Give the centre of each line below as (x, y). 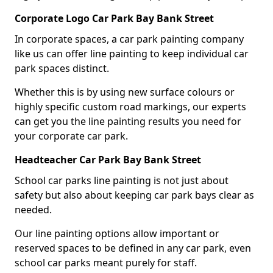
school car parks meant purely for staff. (106, 262)
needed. (34, 209)
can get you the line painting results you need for (128, 121)
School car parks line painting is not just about (122, 180)
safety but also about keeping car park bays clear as (134, 195)
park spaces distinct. (62, 68)
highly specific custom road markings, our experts (130, 106)
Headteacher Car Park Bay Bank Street (108, 159)
